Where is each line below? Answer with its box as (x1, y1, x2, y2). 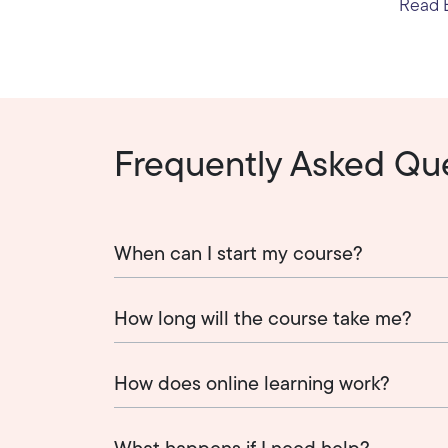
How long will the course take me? (114, 309, 412, 330)
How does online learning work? (114, 374, 390, 395)
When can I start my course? (114, 244, 363, 265)
